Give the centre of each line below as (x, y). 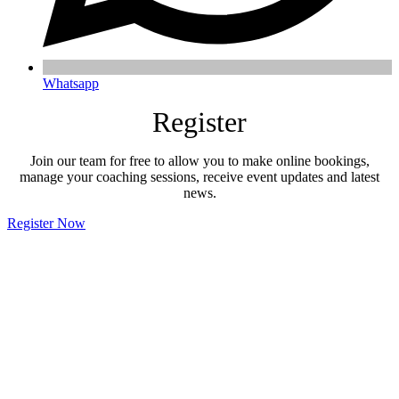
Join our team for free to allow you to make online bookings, (199, 160)
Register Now (46, 223)
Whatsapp (71, 83)
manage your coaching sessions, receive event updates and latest (199, 176)
